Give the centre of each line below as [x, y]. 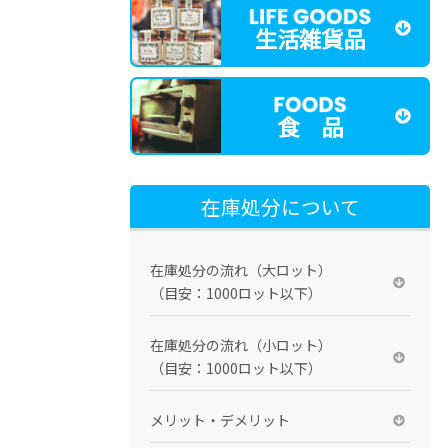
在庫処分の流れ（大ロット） [241, 270]
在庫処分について [280, 207]
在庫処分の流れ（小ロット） [241, 345]
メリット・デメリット [220, 420]
